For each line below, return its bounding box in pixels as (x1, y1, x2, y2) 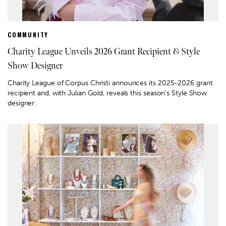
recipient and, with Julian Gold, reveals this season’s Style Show (8, 88, 207, 97)
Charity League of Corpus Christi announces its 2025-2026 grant (8, 78, 213, 87)
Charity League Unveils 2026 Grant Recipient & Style (8, 46, 200, 57)
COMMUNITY (8, 30, 49, 39)
